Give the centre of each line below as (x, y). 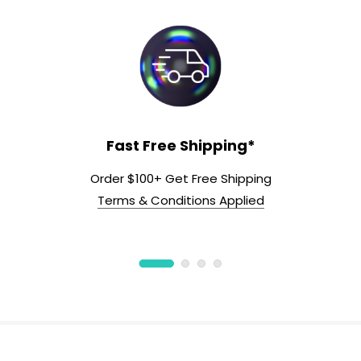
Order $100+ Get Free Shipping (180, 178)
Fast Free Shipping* (180, 145)
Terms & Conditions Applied (180, 200)
